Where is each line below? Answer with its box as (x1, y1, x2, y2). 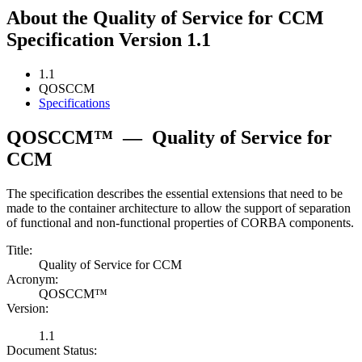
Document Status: (6, 343, 97, 358)
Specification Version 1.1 (6, 29, 211, 51)
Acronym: (6, 272, 58, 287)
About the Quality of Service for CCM (6, 7, 324, 29)
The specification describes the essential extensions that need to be (6, 187, 343, 201)
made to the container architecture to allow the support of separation (6, 201, 351, 216)
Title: (6, 243, 32, 258)
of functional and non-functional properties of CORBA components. (6, 216, 354, 230)
